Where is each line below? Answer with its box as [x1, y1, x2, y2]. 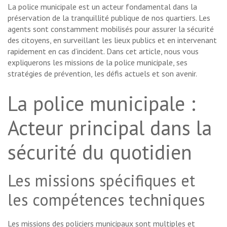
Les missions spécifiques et [8, 170, 195, 192]
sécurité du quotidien [8, 139, 192, 166]
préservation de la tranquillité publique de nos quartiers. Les [8, 13, 210, 23]
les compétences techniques [8, 189, 205, 211]
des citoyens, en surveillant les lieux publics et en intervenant [8, 35, 217, 46]
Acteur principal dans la [8, 115, 212, 141]
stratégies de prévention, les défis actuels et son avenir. [8, 68, 197, 79]
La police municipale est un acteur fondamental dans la [8, 2, 197, 12]
